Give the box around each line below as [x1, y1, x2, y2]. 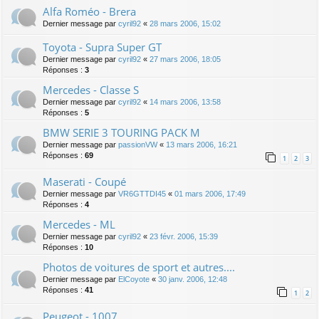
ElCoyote [118, 275, 150, 284]
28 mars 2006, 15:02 [150, 19, 221, 28]
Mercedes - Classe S [43, 83, 139, 98]
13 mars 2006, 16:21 [166, 140, 237, 150]
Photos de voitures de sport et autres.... [43, 260, 235, 275]
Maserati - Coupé [43, 174, 126, 189]
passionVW [118, 140, 157, 150]
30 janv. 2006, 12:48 [158, 275, 227, 284]
